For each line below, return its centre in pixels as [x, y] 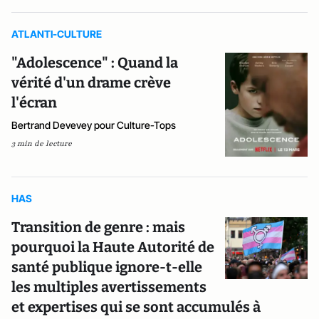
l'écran [34, 103]
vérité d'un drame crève [91, 83]
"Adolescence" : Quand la [95, 63]
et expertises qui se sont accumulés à [136, 307]
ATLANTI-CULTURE [57, 34]
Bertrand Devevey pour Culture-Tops [94, 125]
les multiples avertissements [109, 287]
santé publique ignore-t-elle [107, 267]
